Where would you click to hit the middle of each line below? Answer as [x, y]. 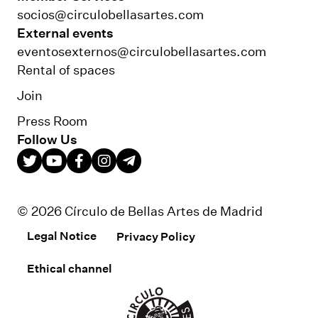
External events [65, 32]
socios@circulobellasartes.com [110, 14]
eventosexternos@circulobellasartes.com [142, 51]
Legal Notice [62, 236]
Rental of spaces [66, 69]
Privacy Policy [156, 236]
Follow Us [47, 139]
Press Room [52, 120]
